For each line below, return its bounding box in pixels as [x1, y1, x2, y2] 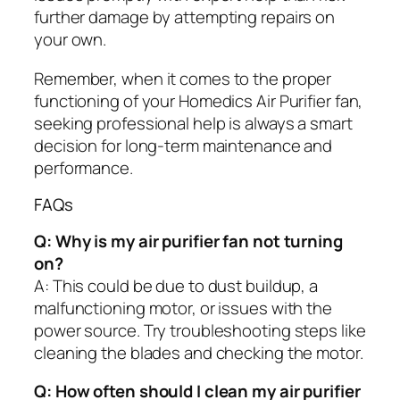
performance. [34, 155, 133, 179]
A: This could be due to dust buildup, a [34, 273, 319, 297]
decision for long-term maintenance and [34, 133, 333, 157]
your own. [34, 28, 107, 52]
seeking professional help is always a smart [34, 111, 353, 135]
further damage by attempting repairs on [34, 5, 336, 29]
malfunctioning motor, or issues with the [34, 296, 332, 320]
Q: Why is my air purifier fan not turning [34, 229, 343, 253]
